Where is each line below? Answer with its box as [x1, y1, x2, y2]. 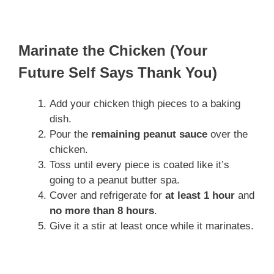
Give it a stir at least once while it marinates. [50, 220, 254, 232]
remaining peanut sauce [91, 128, 207, 140]
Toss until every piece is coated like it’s [50, 158, 229, 171]
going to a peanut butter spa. [50, 174, 180, 186]
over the [207, 128, 248, 140]
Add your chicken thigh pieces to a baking [50, 97, 240, 109]
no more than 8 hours [50, 204, 154, 217]
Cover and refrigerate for [50, 189, 165, 201]
